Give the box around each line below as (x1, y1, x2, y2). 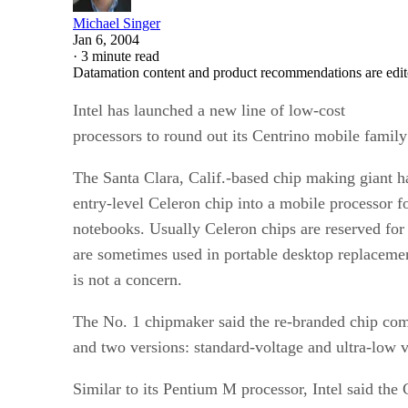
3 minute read (81, 47, 159, 64)
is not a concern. (73, 270, 182, 289)
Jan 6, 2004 (73, 31, 139, 47)
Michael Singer (73, 15, 160, 31)
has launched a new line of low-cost (107, 100, 345, 119)
